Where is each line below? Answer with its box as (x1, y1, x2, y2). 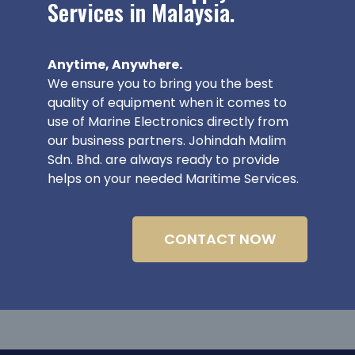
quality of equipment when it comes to (48, 94, 287, 113)
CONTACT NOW (164, 228, 276, 249)
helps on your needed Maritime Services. (48, 170, 299, 189)
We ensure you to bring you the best (48, 74, 273, 94)
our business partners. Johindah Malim (48, 132, 286, 151)
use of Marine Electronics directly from (48, 113, 288, 132)
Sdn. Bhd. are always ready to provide (48, 151, 280, 170)
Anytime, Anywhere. (48, 55, 182, 74)
